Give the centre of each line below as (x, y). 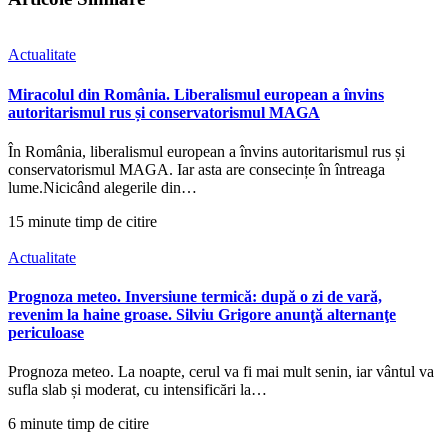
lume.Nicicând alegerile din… (102, 187)
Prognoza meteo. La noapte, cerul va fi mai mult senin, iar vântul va (221, 372)
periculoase (46, 333)
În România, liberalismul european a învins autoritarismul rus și (206, 151)
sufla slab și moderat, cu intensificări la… (137, 390)
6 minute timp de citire (78, 424)
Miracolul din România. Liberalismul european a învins (196, 94)
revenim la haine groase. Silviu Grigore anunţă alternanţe (202, 315)
